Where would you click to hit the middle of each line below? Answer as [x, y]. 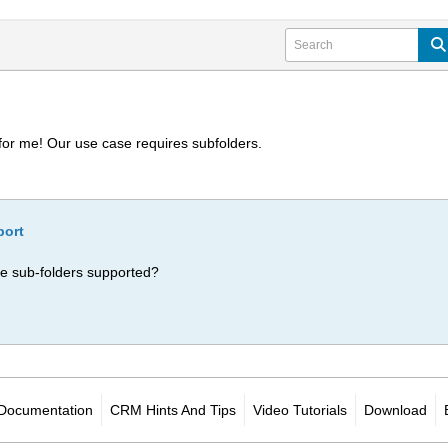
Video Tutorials [300, 410]
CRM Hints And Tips [173, 410]
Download [395, 410]
